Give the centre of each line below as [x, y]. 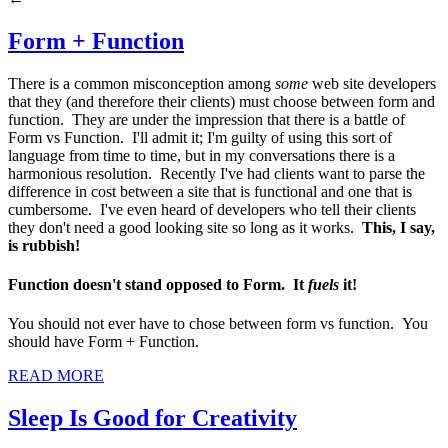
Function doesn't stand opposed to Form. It [158, 285]
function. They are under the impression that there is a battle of [206, 119]
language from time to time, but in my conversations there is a [201, 155]
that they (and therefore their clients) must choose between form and [221, 101]
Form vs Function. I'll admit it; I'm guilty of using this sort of [200, 137]
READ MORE [56, 376]
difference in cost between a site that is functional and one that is [210, 191]
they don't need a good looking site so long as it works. [185, 227]
